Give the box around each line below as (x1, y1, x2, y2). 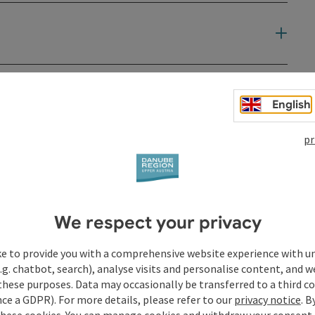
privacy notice (233, 292, 301, 307)
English (272, 97, 311, 112)
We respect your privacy (53, 211, 262, 233)
